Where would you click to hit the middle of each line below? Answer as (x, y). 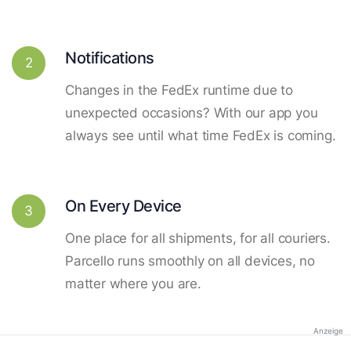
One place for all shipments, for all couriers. (198, 238)
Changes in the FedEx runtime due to (179, 90)
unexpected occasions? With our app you (192, 112)
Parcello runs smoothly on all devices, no (190, 261)
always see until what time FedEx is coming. (201, 135)
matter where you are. (133, 283)
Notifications (110, 57)
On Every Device (123, 205)
